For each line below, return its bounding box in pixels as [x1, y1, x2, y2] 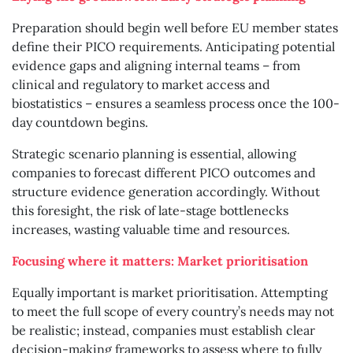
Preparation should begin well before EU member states [12, 20, 338, 36]
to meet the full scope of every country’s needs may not [12, 303, 334, 320]
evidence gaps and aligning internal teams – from [12, 58, 300, 74]
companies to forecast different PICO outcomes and [12, 165, 316, 181]
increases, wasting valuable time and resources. [12, 221, 290, 238]
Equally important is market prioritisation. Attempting [12, 284, 328, 301]
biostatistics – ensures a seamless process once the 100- [12, 95, 340, 112]
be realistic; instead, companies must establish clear [12, 322, 315, 339]
